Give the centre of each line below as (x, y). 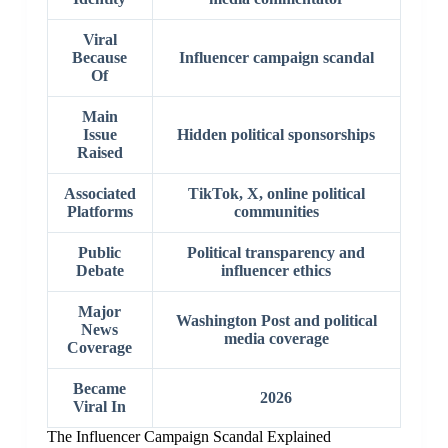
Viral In (100, 407)
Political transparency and (276, 253)
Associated (99, 194)
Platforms (99, 212)
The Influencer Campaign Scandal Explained (188, 437)
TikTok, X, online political (276, 194)
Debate (99, 271)
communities (276, 212)
